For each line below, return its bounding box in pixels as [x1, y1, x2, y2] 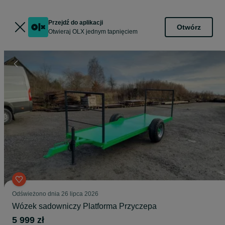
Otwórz [177, 23, 201, 31]
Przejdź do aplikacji [48, 19, 103, 26]
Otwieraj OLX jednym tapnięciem [48, 28, 138, 35]
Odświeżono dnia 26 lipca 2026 [12, 190, 98, 197]
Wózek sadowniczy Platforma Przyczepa [12, 202, 157, 210]
